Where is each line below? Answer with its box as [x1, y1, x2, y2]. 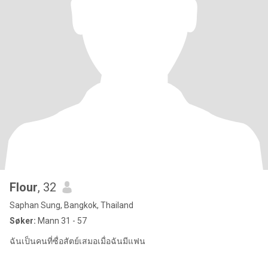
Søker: [10, 216, 36, 226]
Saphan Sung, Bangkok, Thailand [10, 200, 133, 210]
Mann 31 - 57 [36, 216, 87, 226]
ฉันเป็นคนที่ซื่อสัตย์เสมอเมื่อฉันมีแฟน [10, 236, 145, 246]
